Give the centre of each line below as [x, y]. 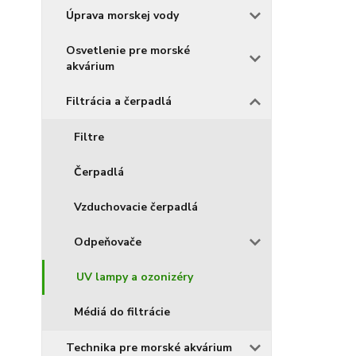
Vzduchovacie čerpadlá [136, 207]
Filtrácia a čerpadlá [119, 101]
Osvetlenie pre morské [128, 50]
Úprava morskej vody [122, 15]
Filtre [89, 137]
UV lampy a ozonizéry [135, 277]
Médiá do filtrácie [122, 311]
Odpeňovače [108, 242]
